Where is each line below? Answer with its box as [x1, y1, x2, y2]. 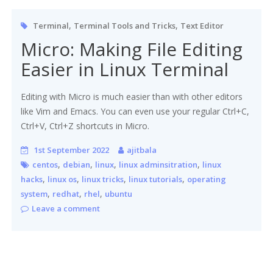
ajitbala [127, 144, 157, 156]
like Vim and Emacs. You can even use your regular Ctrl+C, [21, 105, 250, 118]
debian [63, 159, 91, 171]
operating [187, 174, 227, 185]
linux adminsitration [119, 159, 198, 171]
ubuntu [105, 188, 133, 200]
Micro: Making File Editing [21, 37, 243, 62]
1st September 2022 [34, 144, 110, 156]
